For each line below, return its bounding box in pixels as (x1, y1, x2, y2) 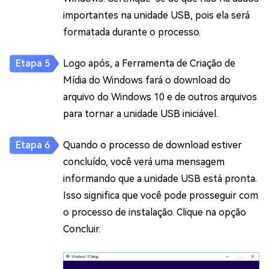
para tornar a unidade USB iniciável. (63, 107, 218, 119)
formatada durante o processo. (63, 26, 201, 38)
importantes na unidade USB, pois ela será (63, 9, 250, 21)
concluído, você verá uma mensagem (63, 156, 225, 168)
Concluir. (63, 223, 100, 235)
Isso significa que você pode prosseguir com (63, 189, 258, 201)
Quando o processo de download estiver (63, 139, 242, 151)
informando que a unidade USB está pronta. (63, 172, 257, 184)
